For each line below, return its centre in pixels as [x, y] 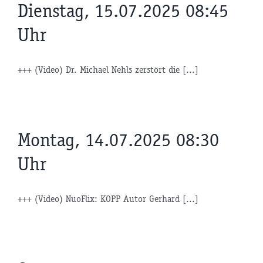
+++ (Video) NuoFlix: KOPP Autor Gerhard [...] [108, 198]
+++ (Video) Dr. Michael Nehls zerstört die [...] [108, 69]
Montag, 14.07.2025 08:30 [118, 140]
